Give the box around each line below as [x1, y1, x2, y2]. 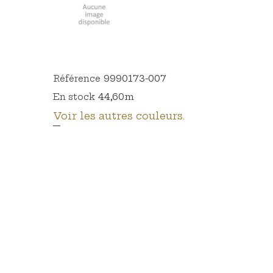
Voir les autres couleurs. [53, 110, 185, 122]
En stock [53, 91, 95, 103]
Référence [53, 73, 101, 85]
